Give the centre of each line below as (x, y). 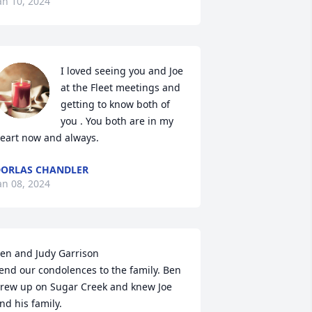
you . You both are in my (117, 121)
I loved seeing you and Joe (122, 71)
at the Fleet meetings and (120, 87)
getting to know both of (115, 104)
